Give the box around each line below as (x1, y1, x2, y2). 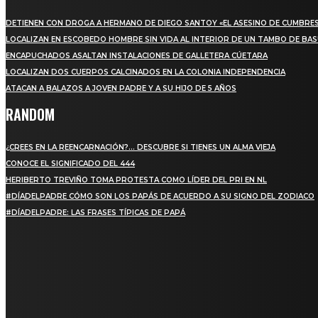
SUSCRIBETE (6, 227, 75, 249)
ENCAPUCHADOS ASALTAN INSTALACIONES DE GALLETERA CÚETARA (6, 50, 268, 60)
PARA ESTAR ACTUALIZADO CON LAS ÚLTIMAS (6, 263, 189, 274)
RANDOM (6, 103, 55, 125)
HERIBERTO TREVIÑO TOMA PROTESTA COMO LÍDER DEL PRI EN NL (6, 175, 267, 185)
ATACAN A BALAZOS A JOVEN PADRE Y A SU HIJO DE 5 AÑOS (6, 83, 236, 93)
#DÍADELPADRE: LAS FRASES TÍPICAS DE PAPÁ (6, 207, 185, 217)
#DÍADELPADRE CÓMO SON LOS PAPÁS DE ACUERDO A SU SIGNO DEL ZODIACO (6, 191, 314, 201)
